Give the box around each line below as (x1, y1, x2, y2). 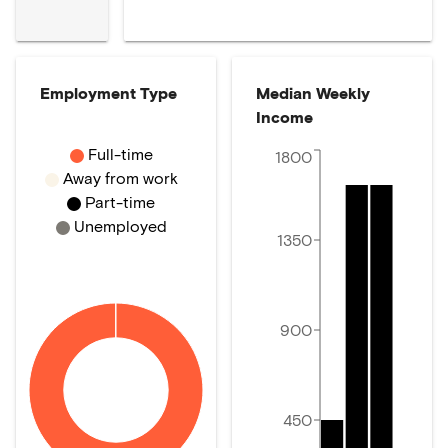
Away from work (62, 168, 178, 187)
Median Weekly (256, 83, 370, 102)
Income (256, 107, 313, 126)
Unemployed (73, 216, 167, 235)
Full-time (87, 144, 153, 163)
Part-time (85, 192, 155, 211)
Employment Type (40, 83, 177, 102)
